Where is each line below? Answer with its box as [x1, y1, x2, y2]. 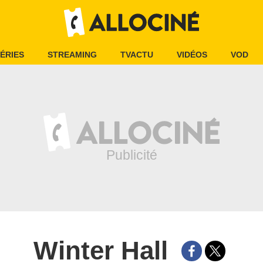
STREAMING [48, 50, 97, 59]
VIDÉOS [177, 50, 207, 59]
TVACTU [120, 50, 153, 59]
